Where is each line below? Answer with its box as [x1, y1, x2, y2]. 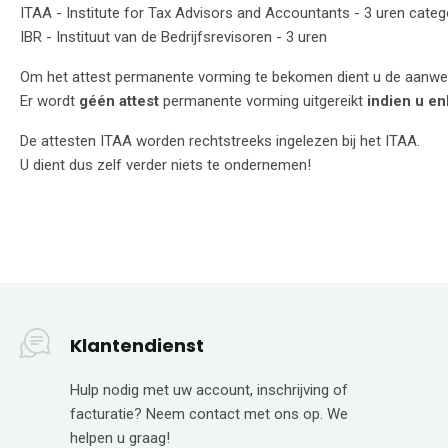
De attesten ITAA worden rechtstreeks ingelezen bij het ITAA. [20, 131, 420, 150]
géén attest [79, 91, 159, 110]
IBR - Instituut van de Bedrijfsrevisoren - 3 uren [20, 27, 327, 46]
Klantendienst [70, 333, 204, 359]
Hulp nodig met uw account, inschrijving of [70, 381, 348, 400]
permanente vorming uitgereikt [159, 91, 367, 110]
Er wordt [20, 91, 79, 110]
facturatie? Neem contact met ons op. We [70, 405, 348, 424]
